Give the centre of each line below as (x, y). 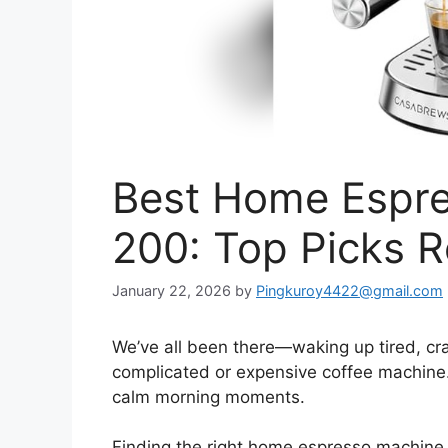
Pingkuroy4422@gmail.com (349, 290)
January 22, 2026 (171, 290)
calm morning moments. (208, 396)
